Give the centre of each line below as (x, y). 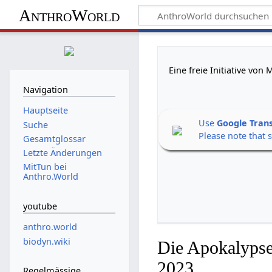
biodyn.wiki (46, 241)
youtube (40, 206)
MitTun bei (45, 167)
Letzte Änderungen (62, 153)
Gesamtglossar (54, 138)
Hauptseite (45, 110)
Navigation (45, 89)
